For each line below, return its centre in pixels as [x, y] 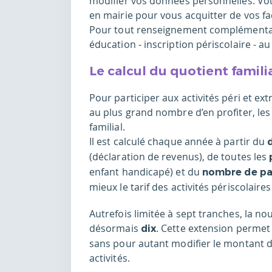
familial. [107, 127]
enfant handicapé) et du [146, 172]
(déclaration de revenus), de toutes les [179, 157]
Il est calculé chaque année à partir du [178, 142]
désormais [115, 229]
